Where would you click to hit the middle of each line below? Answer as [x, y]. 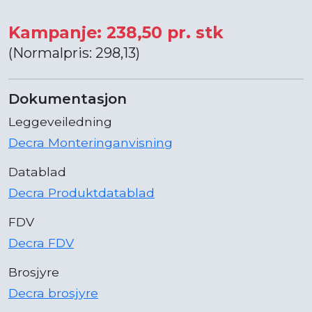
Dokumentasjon [68, 99]
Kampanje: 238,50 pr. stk [116, 32]
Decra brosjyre [53, 292]
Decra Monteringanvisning [91, 142]
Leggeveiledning [60, 121]
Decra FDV [41, 242]
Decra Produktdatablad [81, 192]
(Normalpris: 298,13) [74, 53]
